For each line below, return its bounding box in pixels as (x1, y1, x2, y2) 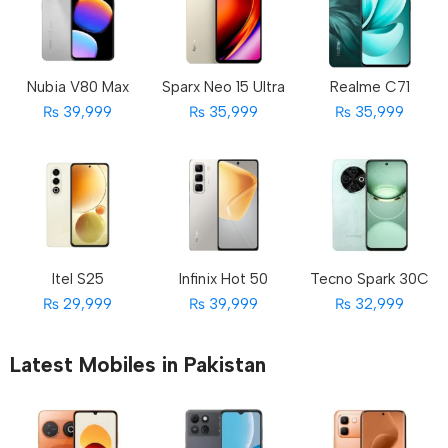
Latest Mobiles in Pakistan (10, 351, 266, 377)
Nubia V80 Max (26, 77, 129, 96)
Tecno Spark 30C (310, 269, 430, 288)
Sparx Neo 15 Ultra (162, 77, 286, 96)
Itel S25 (51, 269, 104, 288)
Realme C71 (329, 77, 410, 96)
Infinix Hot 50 (179, 269, 269, 288)
